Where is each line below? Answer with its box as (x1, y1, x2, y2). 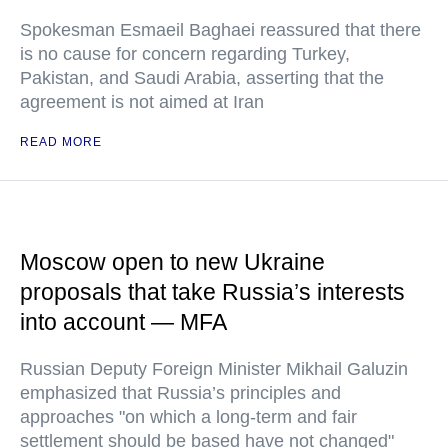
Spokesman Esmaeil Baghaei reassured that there (20, 20, 421, 40)
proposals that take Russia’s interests (20, 279, 405, 305)
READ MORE (20, 135, 102, 149)
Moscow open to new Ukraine (20, 249, 325, 275)
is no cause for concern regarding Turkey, (20, 44, 350, 64)
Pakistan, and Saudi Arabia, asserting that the (20, 68, 384, 88)
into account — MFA (20, 309, 227, 335)
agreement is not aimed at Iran (20, 92, 264, 112)
